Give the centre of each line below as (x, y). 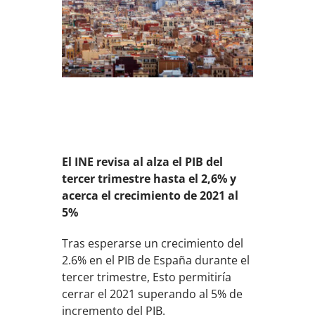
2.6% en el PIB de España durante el (156, 261)
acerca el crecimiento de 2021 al (150, 196)
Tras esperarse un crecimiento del (153, 244)
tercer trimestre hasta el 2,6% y (149, 179)
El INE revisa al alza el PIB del (143, 162)
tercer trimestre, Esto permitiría (147, 277)
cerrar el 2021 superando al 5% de (153, 294)
